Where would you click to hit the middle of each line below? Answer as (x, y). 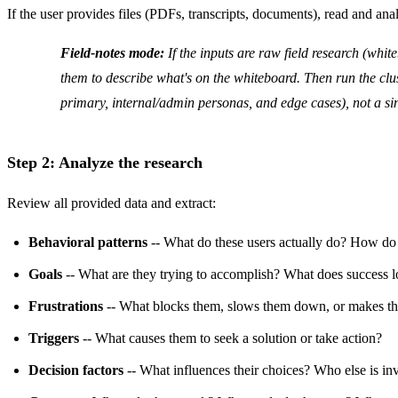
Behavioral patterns (88, 242)
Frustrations (66, 306)
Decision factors (76, 370)
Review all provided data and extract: (111, 203)
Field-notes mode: (112, 52)
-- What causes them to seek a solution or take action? (231, 338)
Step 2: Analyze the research (105, 162)
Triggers (54, 338)
